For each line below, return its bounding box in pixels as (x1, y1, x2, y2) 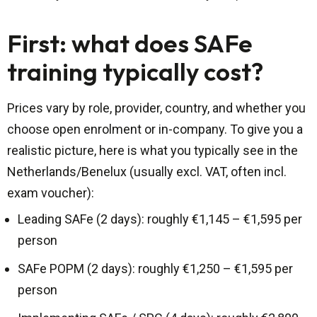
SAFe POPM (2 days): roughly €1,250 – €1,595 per (18, 261, 293, 277)
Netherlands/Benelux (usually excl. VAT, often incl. (7, 164, 287, 180)
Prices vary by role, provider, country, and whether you (7, 100, 306, 116)
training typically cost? (7, 56, 263, 88)
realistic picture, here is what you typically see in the (7, 143, 298, 158)
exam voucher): (7, 185, 94, 201)
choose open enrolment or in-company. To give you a (7, 122, 303, 137)
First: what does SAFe (7, 28, 253, 59)
